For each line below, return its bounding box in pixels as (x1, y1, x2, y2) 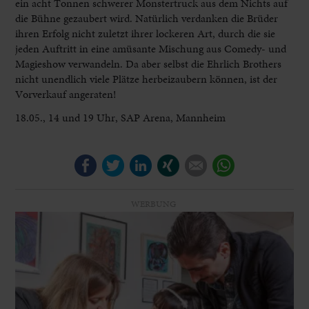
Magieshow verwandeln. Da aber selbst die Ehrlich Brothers (15, 55, 282, 72)
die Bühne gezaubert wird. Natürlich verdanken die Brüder (15, 10, 279, 26)
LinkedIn (152, 153, 193, 170)
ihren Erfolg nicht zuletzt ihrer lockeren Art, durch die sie (15, 25, 276, 41)
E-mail (207, 153, 237, 170)
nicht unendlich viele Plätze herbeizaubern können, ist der (15, 70, 278, 87)
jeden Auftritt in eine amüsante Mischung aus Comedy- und (15, 40, 287, 57)
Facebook (97, 153, 139, 170)
